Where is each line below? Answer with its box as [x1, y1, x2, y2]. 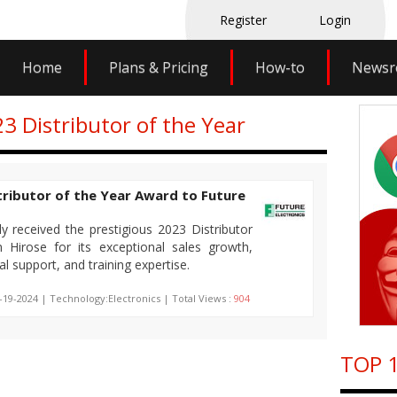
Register [220, 12, 267, 28]
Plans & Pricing [108, 58, 208, 77]
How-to [254, 58, 305, 77]
